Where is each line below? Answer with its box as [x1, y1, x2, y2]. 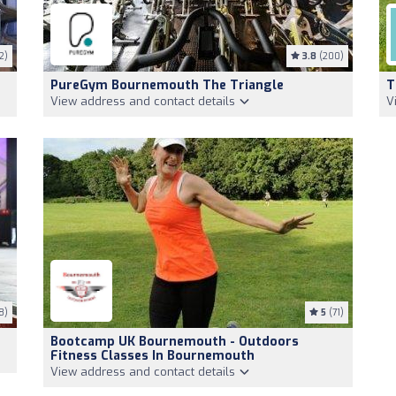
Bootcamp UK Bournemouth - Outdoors [50, 333, 299, 350]
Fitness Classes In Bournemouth [50, 347, 255, 364]
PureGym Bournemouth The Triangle [50, 77, 284, 94]
